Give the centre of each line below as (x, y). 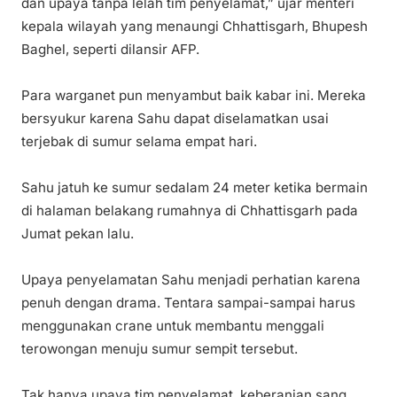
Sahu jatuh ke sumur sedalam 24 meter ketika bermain (195, 188)
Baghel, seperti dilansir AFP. (110, 50)
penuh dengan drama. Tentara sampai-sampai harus (188, 303)
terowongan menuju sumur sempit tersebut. (160, 349)
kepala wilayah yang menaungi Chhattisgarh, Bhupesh (195, 27)
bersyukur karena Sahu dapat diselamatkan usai (175, 119)
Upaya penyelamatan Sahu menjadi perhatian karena (191, 280)
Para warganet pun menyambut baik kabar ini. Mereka (194, 96)
